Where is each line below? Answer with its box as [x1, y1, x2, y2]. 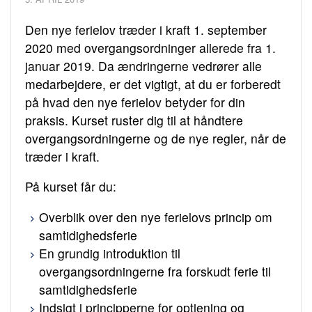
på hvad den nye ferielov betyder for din [25, 93, 245, 111]
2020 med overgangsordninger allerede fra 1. [25, 38, 276, 56]
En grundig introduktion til [39, 244, 180, 262]
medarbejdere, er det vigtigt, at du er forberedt [25, 75, 281, 93]
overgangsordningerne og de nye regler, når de [25, 129, 286, 147]
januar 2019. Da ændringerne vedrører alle [25, 56, 262, 75]
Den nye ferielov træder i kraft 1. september [25, 20, 267, 38]
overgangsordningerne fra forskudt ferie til [39, 262, 271, 280]
